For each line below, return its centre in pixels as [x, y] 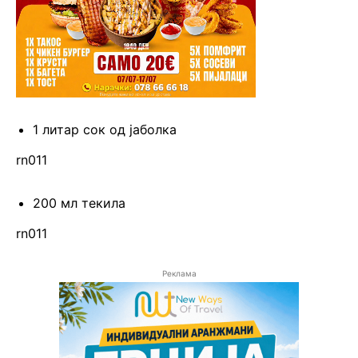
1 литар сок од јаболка [105, 130]
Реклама [179, 274]
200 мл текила [79, 203]
